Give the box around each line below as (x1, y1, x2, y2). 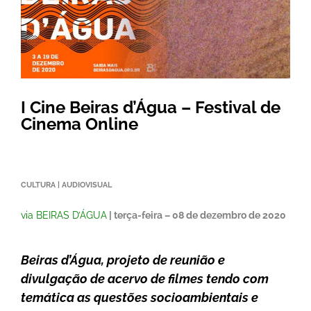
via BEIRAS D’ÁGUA (21, 210, 107, 221)
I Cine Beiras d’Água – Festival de (21, 97, 280, 118)
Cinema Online (21, 114, 138, 135)
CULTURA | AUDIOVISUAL (21, 180, 112, 190)
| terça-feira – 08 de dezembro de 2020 (107, 210, 286, 221)
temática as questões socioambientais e (21, 289, 258, 305)
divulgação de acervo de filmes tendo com (21, 271, 269, 286)
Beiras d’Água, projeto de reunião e (21, 252, 225, 267)
